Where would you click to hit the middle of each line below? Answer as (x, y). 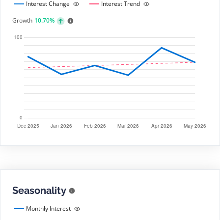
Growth (22, 20)
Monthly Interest (48, 208)
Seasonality (39, 191)
